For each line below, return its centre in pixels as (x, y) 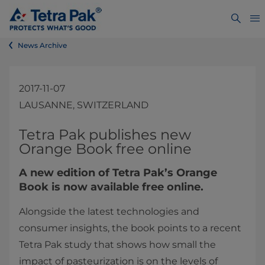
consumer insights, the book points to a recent (130, 228)
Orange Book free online (105, 149)
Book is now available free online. (111, 187)
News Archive (42, 45)
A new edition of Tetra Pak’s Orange (118, 173)
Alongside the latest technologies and (109, 211)
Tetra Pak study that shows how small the (117, 245)
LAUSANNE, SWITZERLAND (84, 105)
